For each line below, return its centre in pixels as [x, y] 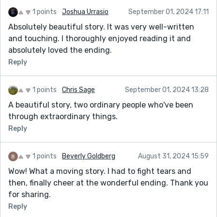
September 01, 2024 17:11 [169, 12]
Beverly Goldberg [89, 156]
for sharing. [30, 194]
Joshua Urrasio [85, 12]
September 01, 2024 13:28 [167, 90]
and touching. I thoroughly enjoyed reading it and [100, 38]
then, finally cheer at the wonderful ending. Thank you [108, 183]
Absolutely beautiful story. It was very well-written [101, 27]
